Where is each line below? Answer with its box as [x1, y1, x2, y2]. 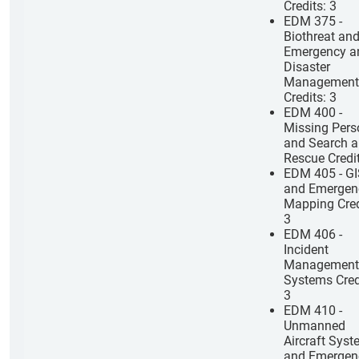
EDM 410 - [284, 303, 342, 318]
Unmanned [284, 318, 345, 333]
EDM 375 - [284, 14, 342, 29]
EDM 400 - [284, 105, 342, 120]
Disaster [284, 59, 330, 75]
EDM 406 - [284, 227, 342, 242]
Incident [284, 242, 329, 257]
